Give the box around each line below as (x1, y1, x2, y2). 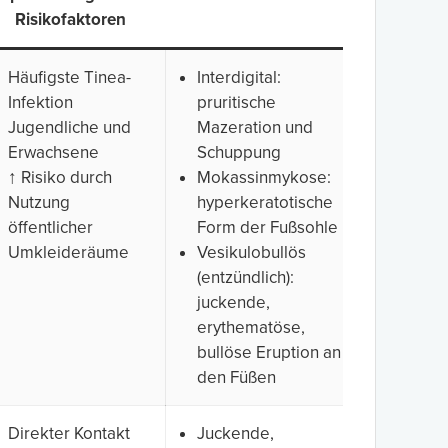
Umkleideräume (8, 241, 129, 263)
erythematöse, (197, 316, 305, 338)
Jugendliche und (8, 116, 131, 138)
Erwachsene (8, 141, 99, 163)
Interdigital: (197, 66, 281, 88)
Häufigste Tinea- (8, 66, 131, 88)
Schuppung (197, 141, 281, 163)
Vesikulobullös (197, 241, 306, 263)
